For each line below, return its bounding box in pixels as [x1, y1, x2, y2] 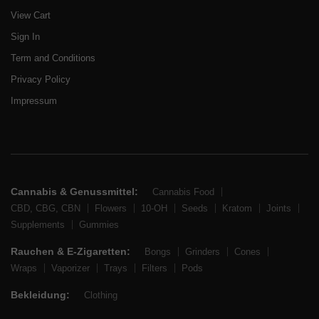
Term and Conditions [11, 53, 95, 64]
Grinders [185, 246, 220, 257]
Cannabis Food [152, 186, 214, 197]
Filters [142, 263, 167, 274]
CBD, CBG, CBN [11, 203, 80, 214]
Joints [266, 203, 291, 214]
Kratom [222, 203, 252, 214]
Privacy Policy [11, 74, 70, 85]
